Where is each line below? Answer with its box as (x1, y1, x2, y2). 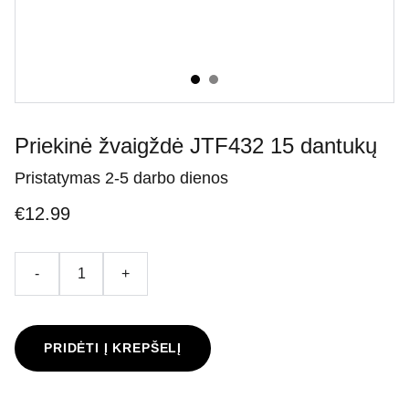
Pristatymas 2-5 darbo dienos (15, 169, 228, 187)
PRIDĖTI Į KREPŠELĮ (44, 341, 183, 355)
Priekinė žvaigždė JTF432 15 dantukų (15, 133, 377, 158)
